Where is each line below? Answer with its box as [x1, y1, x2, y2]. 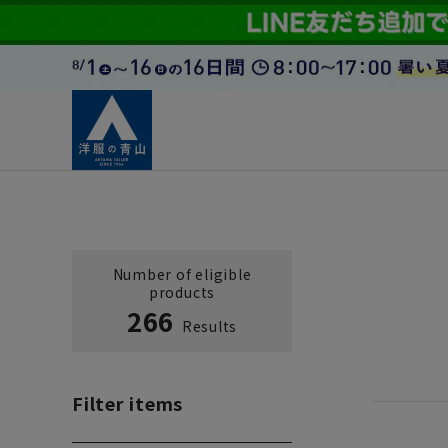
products [148, 282, 216, 302]
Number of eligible [112, 264, 252, 284]
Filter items [72, 390, 184, 416]
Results [178, 316, 238, 336]
